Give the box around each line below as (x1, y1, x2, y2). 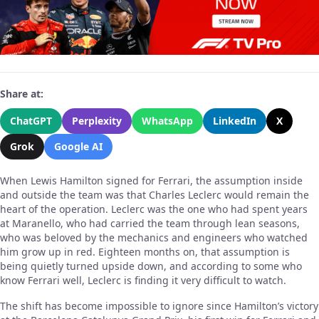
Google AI (54, 139, 103, 153)
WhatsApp (142, 113, 193, 127)
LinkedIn (213, 113, 256, 127)
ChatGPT (10, 113, 52, 127)
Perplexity (72, 113, 122, 127)
